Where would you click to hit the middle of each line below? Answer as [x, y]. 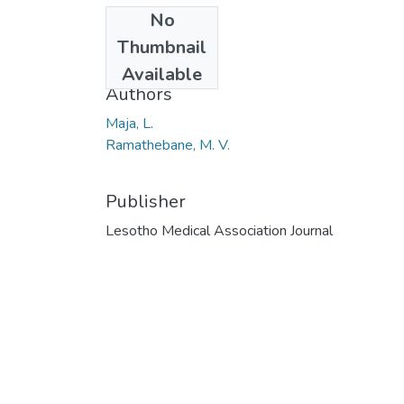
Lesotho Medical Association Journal [219, 230]
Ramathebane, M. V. [168, 145]
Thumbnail [162, 47]
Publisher [146, 201]
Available [162, 74]
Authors [139, 94]
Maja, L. [129, 123]
